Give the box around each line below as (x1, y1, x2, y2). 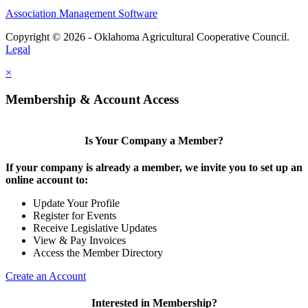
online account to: (5, 174, 88, 186)
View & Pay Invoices (33, 234, 126, 247)
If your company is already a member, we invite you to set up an (5, 162, 302, 174)
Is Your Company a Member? (85, 134, 223, 146)
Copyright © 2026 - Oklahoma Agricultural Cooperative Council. (5, 31, 289, 43)
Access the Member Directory (33, 247, 163, 259)
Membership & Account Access (5, 91, 179, 107)
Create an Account (5, 270, 86, 283)
